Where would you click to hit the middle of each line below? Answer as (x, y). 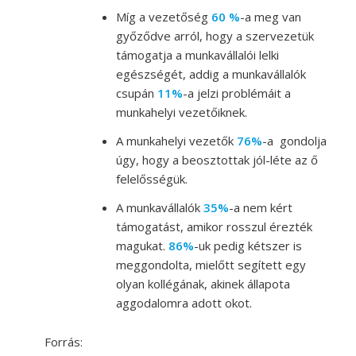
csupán (135, 93)
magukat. (142, 246)
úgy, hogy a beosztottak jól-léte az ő (217, 160)
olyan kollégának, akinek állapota (203, 284)
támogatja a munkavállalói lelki (197, 55)
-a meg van (270, 17)
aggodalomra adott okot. (184, 303)
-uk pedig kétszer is (248, 246)
